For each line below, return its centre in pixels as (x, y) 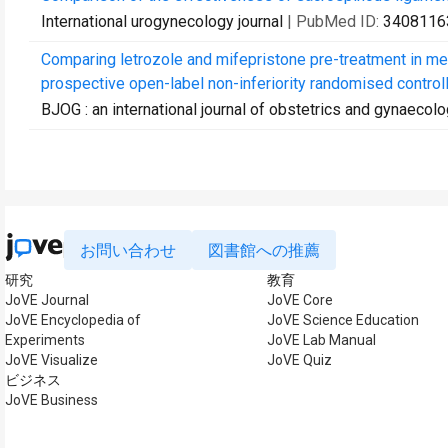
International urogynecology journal (162, 21)
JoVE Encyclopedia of (73, 320)
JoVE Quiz (299, 360)
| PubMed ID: (335, 21)
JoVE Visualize (51, 360)
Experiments (45, 340)
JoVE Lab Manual (321, 340)
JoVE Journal (47, 300)
